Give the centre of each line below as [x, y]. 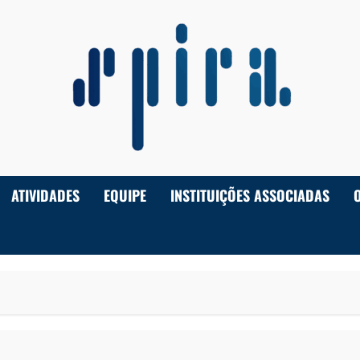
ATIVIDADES [45, 195]
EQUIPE [125, 195]
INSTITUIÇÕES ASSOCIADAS [250, 195]
